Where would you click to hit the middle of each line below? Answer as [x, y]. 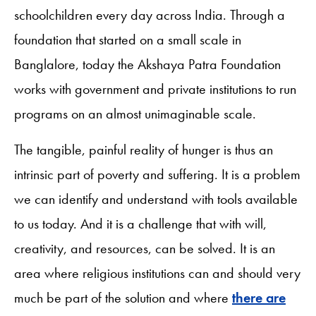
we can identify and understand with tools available [156, 199]
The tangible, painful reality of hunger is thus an [144, 149]
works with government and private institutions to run [155, 89]
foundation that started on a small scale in [128, 39]
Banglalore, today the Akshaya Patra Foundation [147, 64]
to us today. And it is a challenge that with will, [140, 223]
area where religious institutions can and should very [157, 273]
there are [259, 297]
